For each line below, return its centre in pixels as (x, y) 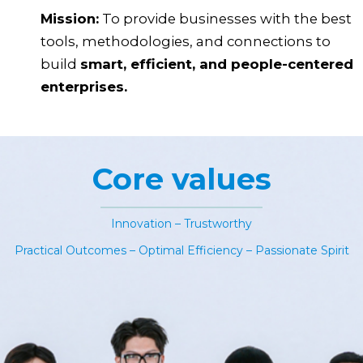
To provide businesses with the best (225, 19)
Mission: (70, 19)
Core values (181, 179)
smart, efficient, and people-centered (217, 64)
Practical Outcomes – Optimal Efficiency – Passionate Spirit (181, 250)
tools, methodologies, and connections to (186, 42)
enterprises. (84, 87)
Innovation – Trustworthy (181, 223)
